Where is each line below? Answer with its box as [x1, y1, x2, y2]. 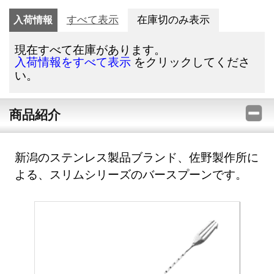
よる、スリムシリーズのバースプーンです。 [15, 166, 248, 182]
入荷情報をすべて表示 [15, 56, 131, 69]
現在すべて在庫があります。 [15, 42, 166, 57]
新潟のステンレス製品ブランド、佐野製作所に [15, 149, 259, 165]
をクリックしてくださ [131, 54, 251, 70]
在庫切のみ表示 [136, 14, 210, 26]
